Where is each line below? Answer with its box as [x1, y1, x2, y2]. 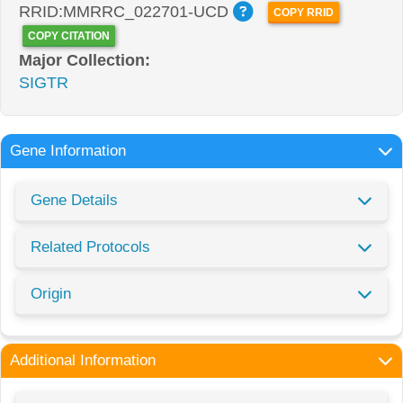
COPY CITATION [28, 29, 111, 42]
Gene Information [10, 141, 126, 159]
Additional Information [10, 351, 156, 369]
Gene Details [31, 191, 118, 209]
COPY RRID [273, 6, 335, 20]
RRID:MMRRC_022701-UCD [19, 3, 233, 21]
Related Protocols [31, 237, 150, 255]
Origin [31, 284, 71, 302]
